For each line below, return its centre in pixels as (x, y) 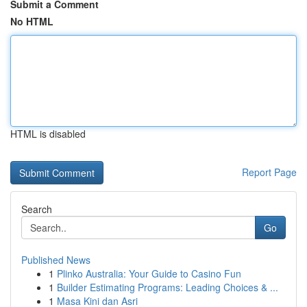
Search (37, 209)
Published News (56, 260)
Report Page (269, 172)
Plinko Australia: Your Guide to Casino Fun (149, 273)
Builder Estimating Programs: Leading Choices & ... (168, 287)
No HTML (32, 21)
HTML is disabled (48, 134)
